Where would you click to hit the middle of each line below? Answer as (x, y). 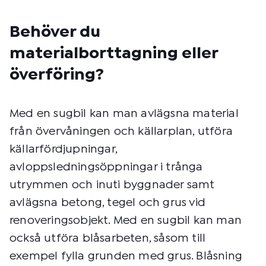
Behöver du (55, 32)
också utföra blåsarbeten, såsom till (108, 238)
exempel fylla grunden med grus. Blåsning (126, 256)
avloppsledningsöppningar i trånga (106, 167)
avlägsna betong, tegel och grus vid (108, 202)
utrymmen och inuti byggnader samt (112, 185)
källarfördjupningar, (63, 149)
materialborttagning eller (114, 53)
